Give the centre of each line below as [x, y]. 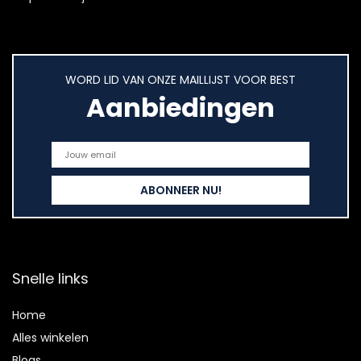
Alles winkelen [50, 338]
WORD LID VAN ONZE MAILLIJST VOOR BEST [180, 80]
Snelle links [50, 278]
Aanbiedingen [180, 108]
